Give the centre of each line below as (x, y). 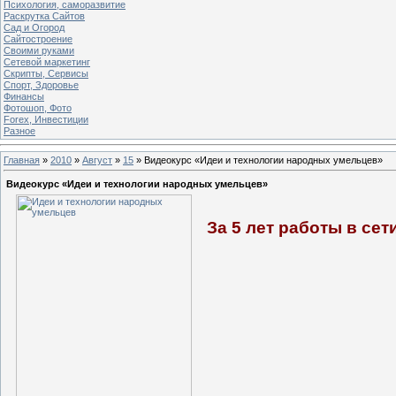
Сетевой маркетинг (47, 61)
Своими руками (39, 50)
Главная (22, 160)
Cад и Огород (34, 27)
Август (97, 160)
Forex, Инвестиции (46, 119)
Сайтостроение (38, 38)
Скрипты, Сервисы (46, 73)
